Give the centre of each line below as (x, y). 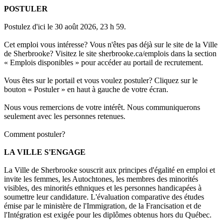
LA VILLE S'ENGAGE (45, 152)
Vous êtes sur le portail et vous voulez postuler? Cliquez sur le (101, 81)
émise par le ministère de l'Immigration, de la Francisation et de (103, 206)
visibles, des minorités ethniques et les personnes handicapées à (103, 188)
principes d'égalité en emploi (163, 170)
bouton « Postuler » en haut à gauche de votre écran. (86, 90)
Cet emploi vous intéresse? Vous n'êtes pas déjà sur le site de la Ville (111, 45)
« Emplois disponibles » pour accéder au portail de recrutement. (104, 63)
